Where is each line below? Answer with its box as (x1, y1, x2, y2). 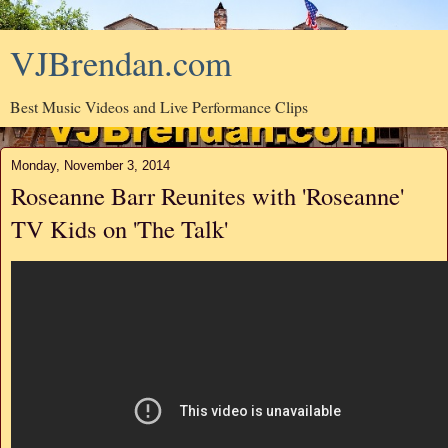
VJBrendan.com (10, 40, 232, 86)
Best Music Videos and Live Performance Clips (10, 96, 308, 117)
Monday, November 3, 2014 (11, 158, 170, 173)
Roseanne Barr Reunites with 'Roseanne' (11, 179, 404, 212)
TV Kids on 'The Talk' (11, 212, 228, 245)
